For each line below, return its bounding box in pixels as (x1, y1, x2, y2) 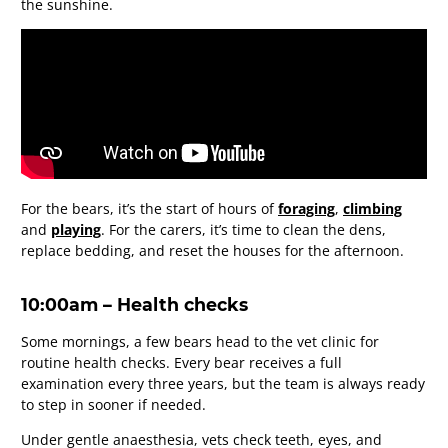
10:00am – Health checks (21, 293, 248, 315)
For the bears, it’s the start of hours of (21, 199, 278, 219)
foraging (278, 199, 335, 219)
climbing (343, 199, 402, 219)
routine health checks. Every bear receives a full (21, 352, 342, 372)
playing (51, 220, 101, 240)
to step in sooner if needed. (21, 394, 206, 414)
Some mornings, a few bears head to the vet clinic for (21, 331, 379, 351)
